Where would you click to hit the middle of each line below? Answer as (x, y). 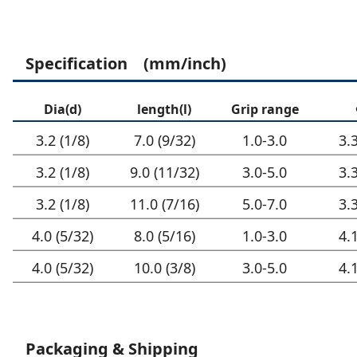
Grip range (265, 109)
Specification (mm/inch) (126, 63)
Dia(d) (62, 109)
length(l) (164, 109)
